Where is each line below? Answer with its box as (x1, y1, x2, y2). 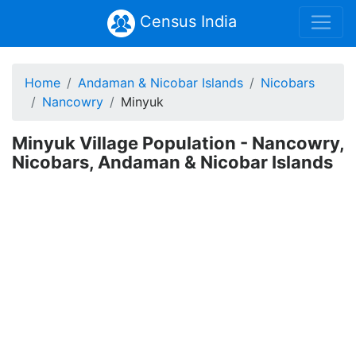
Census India (134, 12, 237, 31)
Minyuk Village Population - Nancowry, (12, 133, 344, 153)
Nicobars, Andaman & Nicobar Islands (12, 152, 333, 172)
